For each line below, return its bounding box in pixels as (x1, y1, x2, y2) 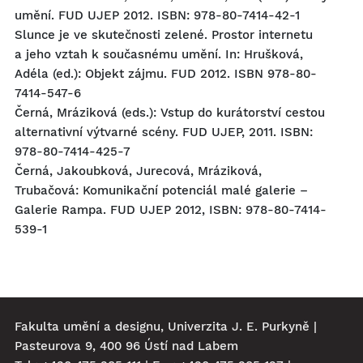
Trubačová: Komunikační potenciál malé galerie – (15, 183, 308, 198)
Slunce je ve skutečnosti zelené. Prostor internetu (15, 28, 313, 42)
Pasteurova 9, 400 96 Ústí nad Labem (15, 339, 238, 353)
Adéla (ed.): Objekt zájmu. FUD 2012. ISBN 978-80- (15, 66, 317, 81)
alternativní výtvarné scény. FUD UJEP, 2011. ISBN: (15, 125, 313, 139)
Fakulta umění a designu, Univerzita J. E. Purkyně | (15, 319, 317, 334)
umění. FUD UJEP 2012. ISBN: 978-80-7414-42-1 (15, 8, 300, 23)
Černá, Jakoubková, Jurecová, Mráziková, (15, 164, 262, 178)
